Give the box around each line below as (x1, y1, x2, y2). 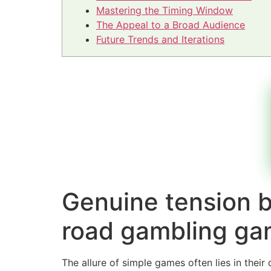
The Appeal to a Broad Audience (96, 19, 245, 31)
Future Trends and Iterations (96, 33, 224, 46)
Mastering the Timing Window (96, 4, 233, 17)
